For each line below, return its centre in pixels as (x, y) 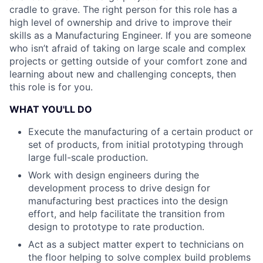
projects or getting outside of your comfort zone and (128, 61)
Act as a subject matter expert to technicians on (136, 245)
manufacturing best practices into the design (128, 201)
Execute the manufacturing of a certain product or (141, 132)
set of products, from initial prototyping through (136, 145)
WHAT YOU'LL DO (51, 109)
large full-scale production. (88, 158)
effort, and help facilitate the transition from (127, 214)
